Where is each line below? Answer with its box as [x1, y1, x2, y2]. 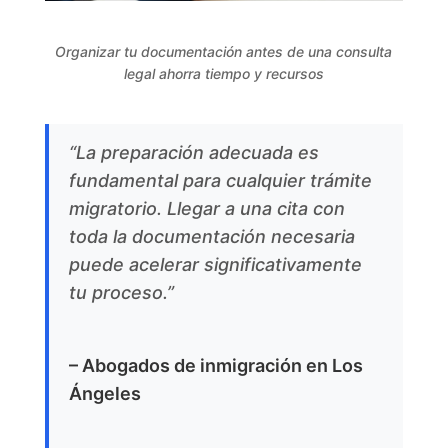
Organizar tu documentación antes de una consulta [55, 42, 393, 60]
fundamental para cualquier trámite [68, 169, 372, 191]
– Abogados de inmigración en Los [68, 354, 363, 376]
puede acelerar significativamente [68, 253, 362, 275]
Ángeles [68, 382, 141, 404]
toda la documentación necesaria [68, 225, 355, 247]
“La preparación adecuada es [68, 141, 319, 163]
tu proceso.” [68, 281, 174, 303]
